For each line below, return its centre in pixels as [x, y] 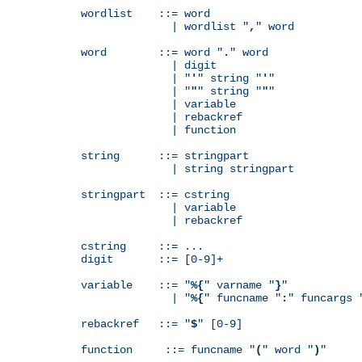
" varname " [239, 285]
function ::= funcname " [168, 349]
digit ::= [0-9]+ [152, 259]
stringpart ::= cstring [155, 194]
